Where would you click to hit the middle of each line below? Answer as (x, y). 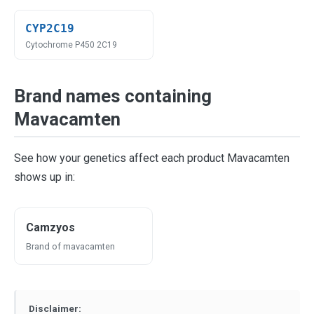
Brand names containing (113, 96)
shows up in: (45, 177)
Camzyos (50, 228)
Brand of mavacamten (70, 247)
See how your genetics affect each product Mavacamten (152, 158)
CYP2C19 (50, 29)
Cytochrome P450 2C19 (71, 45)
